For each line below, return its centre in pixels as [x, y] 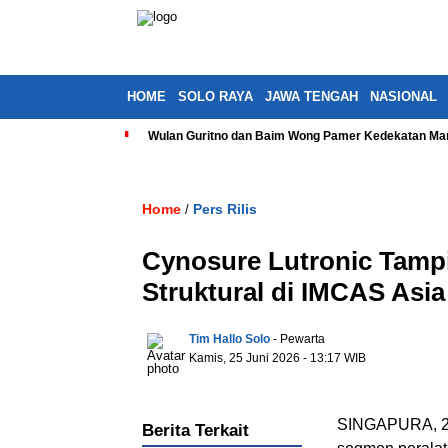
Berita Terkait [195, 430]
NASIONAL [403, 96]
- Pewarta [299, 339]
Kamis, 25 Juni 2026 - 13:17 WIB [277, 358]
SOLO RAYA [215, 96]
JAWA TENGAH [311, 96]
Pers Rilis [225, 209]
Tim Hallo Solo [229, 339]
